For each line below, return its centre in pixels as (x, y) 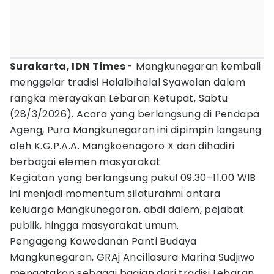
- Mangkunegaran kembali (194, 66)
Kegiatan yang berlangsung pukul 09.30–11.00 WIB (133, 178)
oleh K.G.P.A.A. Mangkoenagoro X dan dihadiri (122, 146)
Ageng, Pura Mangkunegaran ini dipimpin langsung (136, 130)
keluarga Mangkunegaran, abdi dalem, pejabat (127, 209)
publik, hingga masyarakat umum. (94, 225)
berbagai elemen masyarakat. (86, 162)
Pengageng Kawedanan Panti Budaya (103, 241)
